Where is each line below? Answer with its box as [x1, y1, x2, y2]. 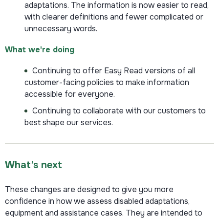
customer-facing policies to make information [24, 77, 189, 88]
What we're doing [5, 44, 74, 55]
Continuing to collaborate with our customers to [32, 105, 206, 116]
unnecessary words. [24, 23, 97, 34]
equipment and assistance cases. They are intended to [5, 207, 202, 218]
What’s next [5, 158, 62, 171]
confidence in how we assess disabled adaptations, [5, 196, 190, 206]
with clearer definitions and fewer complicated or [24, 11, 203, 22]
